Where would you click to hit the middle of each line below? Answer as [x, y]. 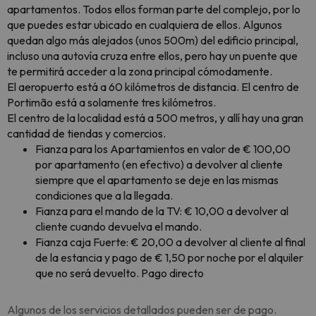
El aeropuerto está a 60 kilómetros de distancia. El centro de [153, 87]
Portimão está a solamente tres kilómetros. [111, 102]
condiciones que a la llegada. [104, 195]
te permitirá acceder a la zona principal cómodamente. [140, 71]
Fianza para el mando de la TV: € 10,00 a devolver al [162, 211]
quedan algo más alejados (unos [85, 40]
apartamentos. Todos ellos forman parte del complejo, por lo [154, 9]
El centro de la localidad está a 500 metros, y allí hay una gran [155, 118]
